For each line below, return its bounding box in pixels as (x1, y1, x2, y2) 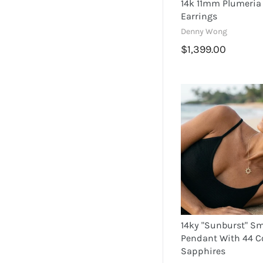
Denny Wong (181, 26, 228, 36)
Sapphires (181, 245, 226, 257)
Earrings (181, 10, 218, 22)
